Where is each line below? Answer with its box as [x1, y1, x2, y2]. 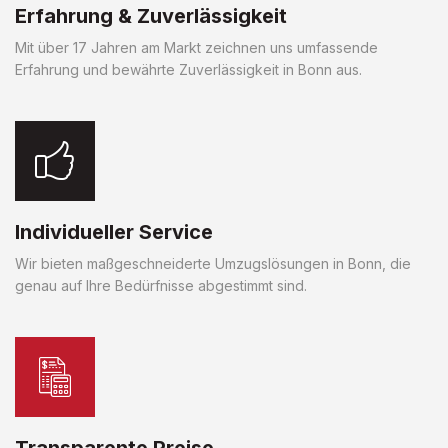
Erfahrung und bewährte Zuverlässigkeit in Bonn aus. [15, 60, 362, 78]
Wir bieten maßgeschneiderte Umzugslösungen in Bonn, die [15, 254, 411, 272]
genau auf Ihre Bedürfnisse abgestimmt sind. [15, 276, 307, 294]
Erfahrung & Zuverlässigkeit [15, 3, 287, 28]
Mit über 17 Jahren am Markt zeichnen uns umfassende [15, 38, 378, 56]
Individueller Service [15, 219, 213, 244]
